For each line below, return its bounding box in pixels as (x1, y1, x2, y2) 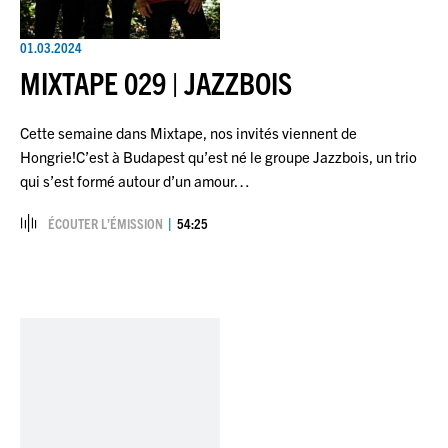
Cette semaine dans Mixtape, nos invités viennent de (20, 122, 357, 142)
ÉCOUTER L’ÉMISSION (48, 213, 163, 232)
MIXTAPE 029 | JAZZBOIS (20, 63, 292, 101)
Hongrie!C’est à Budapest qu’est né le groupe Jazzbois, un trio (20, 146, 417, 166)
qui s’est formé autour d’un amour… (20, 170, 250, 190)
